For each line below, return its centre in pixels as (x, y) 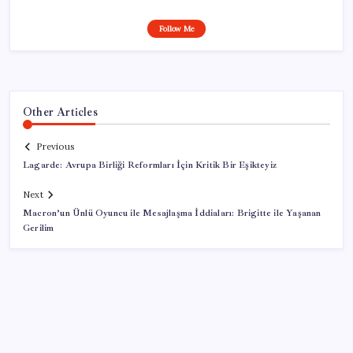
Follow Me (176, 28)
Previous (55, 147)
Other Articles (60, 111)
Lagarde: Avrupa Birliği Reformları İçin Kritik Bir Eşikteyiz (150, 165)
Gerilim (39, 229)
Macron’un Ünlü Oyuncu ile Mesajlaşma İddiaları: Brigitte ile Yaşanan (172, 214)
